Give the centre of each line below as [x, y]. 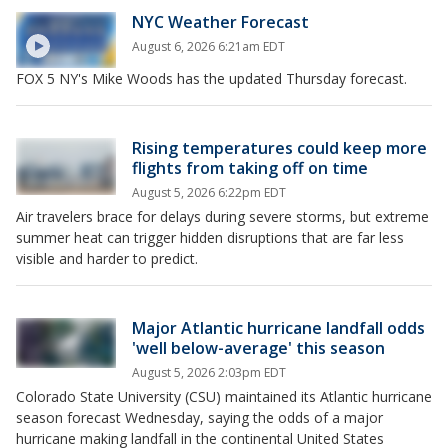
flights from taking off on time [250, 168]
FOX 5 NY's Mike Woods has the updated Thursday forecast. [213, 79]
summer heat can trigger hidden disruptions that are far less [210, 238]
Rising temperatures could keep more [279, 148]
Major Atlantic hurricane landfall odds [278, 328]
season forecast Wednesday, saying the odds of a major [199, 418]
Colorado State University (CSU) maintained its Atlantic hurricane [224, 397]
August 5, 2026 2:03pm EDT [209, 373]
